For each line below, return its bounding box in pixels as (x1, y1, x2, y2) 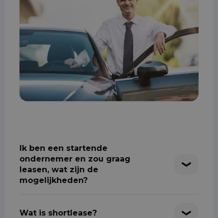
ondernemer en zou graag (19, 154, 130, 164)
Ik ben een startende (19, 144, 108, 153)
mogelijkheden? (19, 176, 88, 185)
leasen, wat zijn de (19, 165, 98, 175)
